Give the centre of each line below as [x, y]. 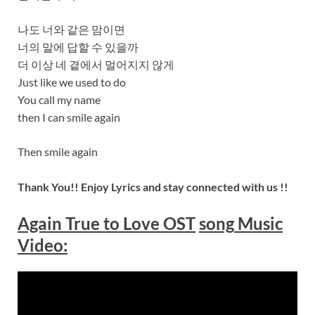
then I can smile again [69, 117]
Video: [43, 245]
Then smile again [58, 152]
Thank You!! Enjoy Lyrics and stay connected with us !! [153, 187]
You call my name [59, 99]
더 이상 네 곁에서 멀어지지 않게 [96, 64]
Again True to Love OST [107, 224]
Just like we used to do [72, 82]
